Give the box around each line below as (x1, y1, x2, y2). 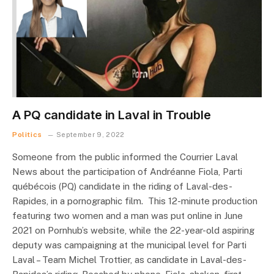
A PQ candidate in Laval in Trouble (12, 107, 211, 122)
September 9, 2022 (56, 130, 125, 138)
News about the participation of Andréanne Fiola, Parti (12, 166, 242, 177)
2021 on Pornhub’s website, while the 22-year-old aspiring (12, 224, 254, 235)
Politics (12, 130, 42, 139)
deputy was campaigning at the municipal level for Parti (12, 239, 246, 250)
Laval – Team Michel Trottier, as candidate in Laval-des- (12, 254, 246, 265)
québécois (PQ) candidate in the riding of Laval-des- (12, 180, 232, 191)
